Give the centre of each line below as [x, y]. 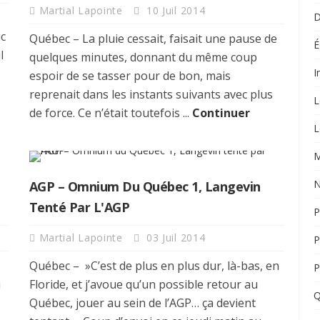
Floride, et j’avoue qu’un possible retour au [143, 284]
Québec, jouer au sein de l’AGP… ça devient [142, 302]
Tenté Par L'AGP [79, 207]
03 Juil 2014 [174, 237]
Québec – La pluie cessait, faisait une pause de [153, 38]
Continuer [221, 112]
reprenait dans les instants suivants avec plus [151, 94]
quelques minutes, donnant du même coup [143, 57]
